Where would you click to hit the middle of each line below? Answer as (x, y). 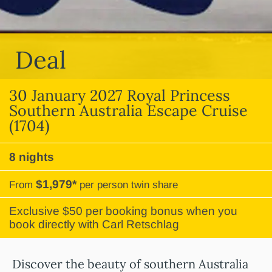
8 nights (32, 157)
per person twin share (129, 185)
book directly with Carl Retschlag (94, 224)
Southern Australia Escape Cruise (128, 110)
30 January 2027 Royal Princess (120, 95)
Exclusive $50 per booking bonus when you (123, 211)
